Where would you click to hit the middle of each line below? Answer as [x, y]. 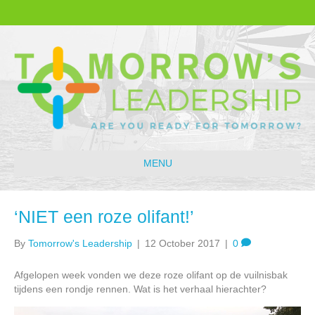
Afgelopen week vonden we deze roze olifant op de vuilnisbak [151, 275]
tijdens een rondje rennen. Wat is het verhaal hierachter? [140, 289]
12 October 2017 [182, 243]
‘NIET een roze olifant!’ [104, 216]
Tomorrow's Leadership [80, 243]
